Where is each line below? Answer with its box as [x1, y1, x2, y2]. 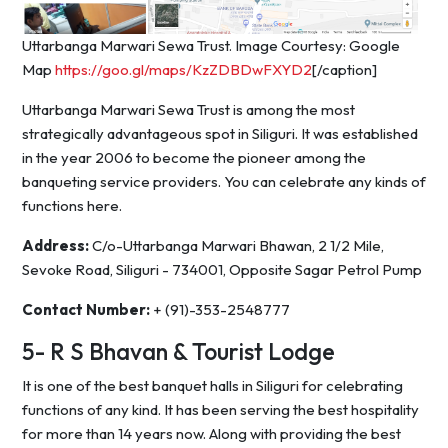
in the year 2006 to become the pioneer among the [22, 148, 366, 168]
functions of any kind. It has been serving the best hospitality [22, 400, 419, 420]
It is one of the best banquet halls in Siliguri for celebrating [22, 376, 403, 396]
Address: [22, 236, 89, 256]
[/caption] [312, 60, 377, 80]
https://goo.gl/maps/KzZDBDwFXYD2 [55, 60, 312, 80]
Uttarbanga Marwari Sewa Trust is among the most [22, 100, 355, 120]
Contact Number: [22, 300, 153, 320]
